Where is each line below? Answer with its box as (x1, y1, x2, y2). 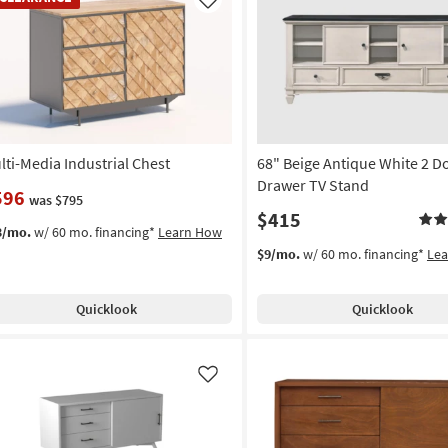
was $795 (29, 191, 83, 210)
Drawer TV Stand (256, 175, 369, 196)
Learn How (158, 223, 222, 242)
